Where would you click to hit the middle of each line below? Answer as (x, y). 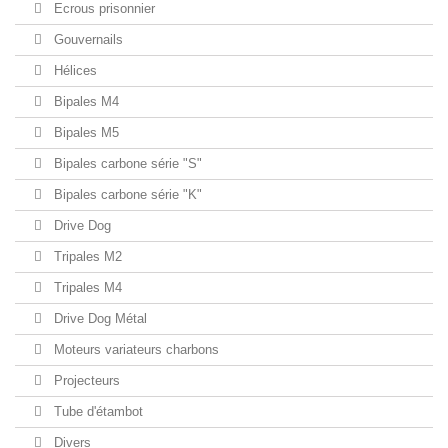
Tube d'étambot (96, 411)
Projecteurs (85, 380)
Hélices (73, 70)
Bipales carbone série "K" (126, 194)
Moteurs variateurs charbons (134, 349)
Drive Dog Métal (98, 318)
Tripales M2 (86, 256)
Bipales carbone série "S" (126, 163)
